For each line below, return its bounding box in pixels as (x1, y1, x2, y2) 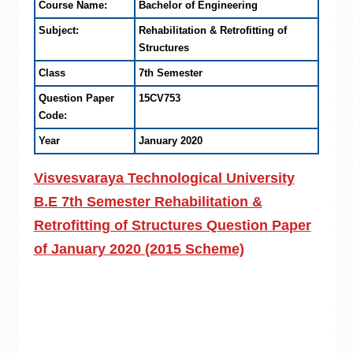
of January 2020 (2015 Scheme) (33, 241, 244, 257)
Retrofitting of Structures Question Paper (33, 217, 311, 233)
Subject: (38, 24, 79, 36)
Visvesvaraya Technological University (33, 170, 295, 186)
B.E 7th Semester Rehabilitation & (33, 194, 262, 210)
